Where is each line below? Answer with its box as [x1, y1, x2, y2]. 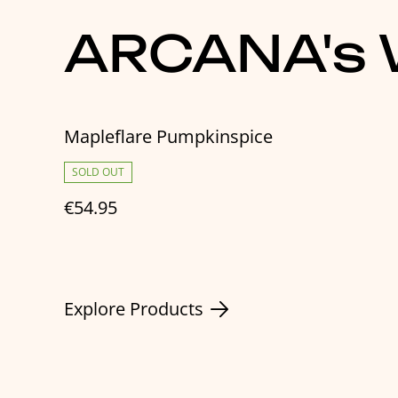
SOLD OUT [72, 164, 124, 180]
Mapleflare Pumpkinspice [64, 124, 273, 149]
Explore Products [64, 297, 203, 322]
